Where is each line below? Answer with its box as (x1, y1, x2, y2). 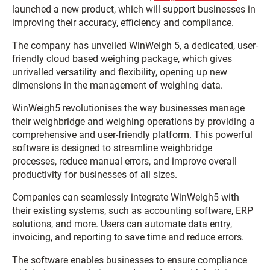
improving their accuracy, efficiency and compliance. (12, 17, 234, 29)
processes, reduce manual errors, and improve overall (12, 155, 237, 168)
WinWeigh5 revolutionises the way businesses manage (12, 102, 245, 115)
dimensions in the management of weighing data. (12, 80, 223, 92)
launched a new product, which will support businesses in (12, 4, 256, 16)
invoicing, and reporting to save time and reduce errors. (12, 231, 244, 243)
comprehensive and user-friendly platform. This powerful (12, 129, 253, 141)
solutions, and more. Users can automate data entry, (12, 218, 232, 230)
